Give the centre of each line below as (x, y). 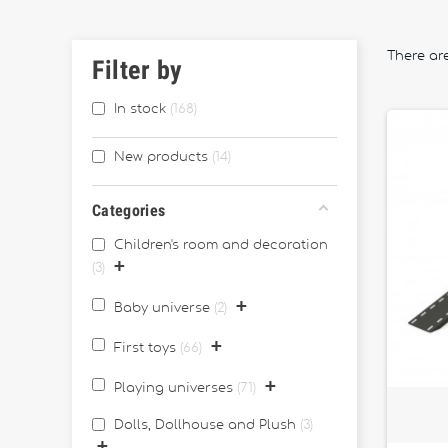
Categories (129, 210)
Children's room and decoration (221, 245)
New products (161, 157)
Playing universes (173, 388)
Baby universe (162, 308)
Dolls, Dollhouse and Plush (207, 425)
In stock (140, 109)
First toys (145, 348)
